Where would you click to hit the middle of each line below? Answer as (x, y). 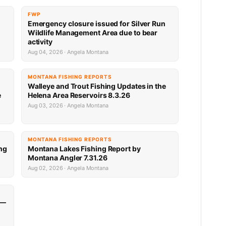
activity (40, 42)
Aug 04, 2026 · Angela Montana (68, 52)
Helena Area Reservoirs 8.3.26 (79, 95)
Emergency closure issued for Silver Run (96, 23)
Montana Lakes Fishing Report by (84, 149)
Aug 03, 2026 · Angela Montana (68, 105)
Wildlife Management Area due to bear (93, 33)
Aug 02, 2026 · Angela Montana (68, 168)
